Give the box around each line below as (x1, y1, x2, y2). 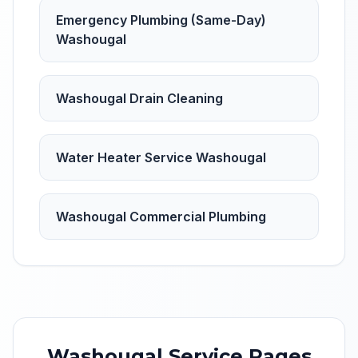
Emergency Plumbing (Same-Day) (56, 12, 266, 28)
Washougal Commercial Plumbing (56, 209, 266, 225)
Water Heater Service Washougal (56, 149, 266, 165)
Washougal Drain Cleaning (56, 90, 223, 106)
